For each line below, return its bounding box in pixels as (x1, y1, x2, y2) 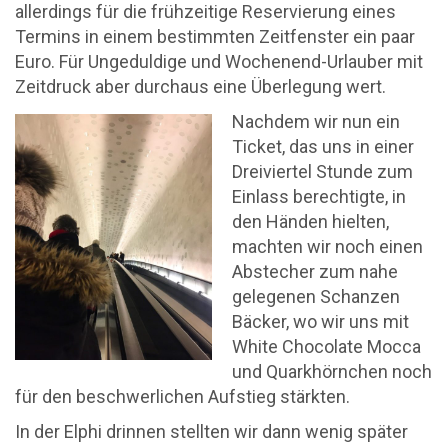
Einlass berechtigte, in (232, 186, 406, 207)
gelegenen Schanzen (232, 286, 400, 307)
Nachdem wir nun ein (232, 111, 400, 132)
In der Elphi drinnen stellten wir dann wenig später (15, 421, 408, 442)
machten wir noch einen (232, 236, 423, 257)
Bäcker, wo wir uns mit (232, 311, 409, 332)
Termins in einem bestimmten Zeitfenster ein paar (15, 26, 415, 47)
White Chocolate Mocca (232, 336, 421, 357)
